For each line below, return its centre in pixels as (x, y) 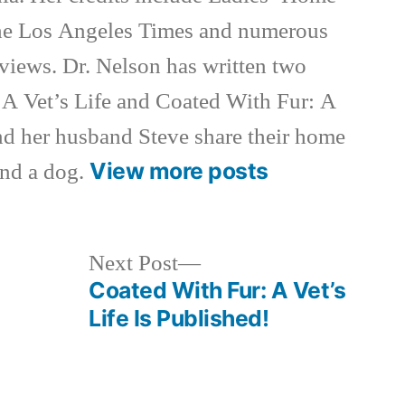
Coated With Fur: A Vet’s (217, 290)
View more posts (179, 171)
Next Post (134, 264)
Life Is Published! (179, 318)
